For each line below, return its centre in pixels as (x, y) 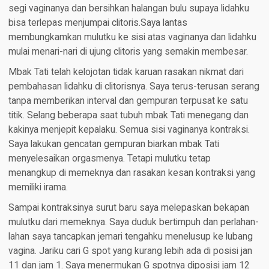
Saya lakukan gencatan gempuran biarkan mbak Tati (113, 144)
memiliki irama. (38, 187)
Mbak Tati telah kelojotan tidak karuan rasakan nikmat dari (126, 72)
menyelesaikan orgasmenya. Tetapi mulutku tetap (109, 158)
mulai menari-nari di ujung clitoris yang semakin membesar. (128, 51)
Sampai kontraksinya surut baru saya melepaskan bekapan (128, 207)
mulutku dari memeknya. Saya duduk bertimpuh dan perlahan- (133, 222)
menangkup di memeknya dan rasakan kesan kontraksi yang (131, 173)
